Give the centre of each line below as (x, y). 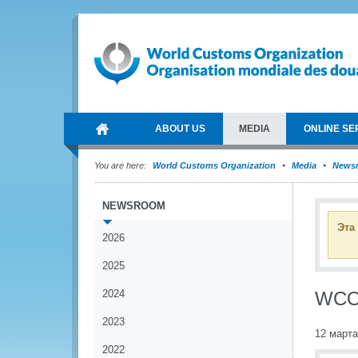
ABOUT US (180, 129)
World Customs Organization (215, 165)
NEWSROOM (134, 206)
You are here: (120, 165)
